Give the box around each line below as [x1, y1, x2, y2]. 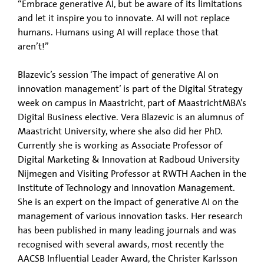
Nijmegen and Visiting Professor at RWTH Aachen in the [18, 168, 246, 179]
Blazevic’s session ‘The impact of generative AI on [18, 69, 219, 80]
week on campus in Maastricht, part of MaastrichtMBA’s [18, 97, 246, 108]
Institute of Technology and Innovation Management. [18, 182, 235, 193]
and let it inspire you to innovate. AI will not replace [18, 12, 230, 24]
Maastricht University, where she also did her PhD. [18, 126, 223, 137]
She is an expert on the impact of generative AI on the [18, 196, 239, 207]
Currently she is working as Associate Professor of [18, 140, 223, 151]
